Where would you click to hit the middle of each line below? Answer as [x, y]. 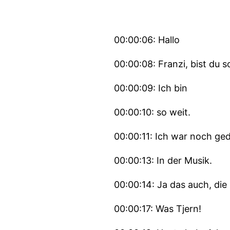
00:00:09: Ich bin [151, 88]
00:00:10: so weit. [152, 112]
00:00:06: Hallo [147, 40]
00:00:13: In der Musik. [163, 160]
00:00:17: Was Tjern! [158, 209]
